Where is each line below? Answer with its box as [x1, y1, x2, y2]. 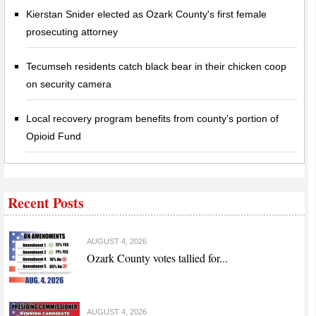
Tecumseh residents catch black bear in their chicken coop [26, 60, 287, 72]
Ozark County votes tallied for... [87, 250, 229, 265]
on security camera [26, 78, 112, 90]
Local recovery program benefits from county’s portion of [26, 112, 279, 124]
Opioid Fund [26, 130, 82, 142]
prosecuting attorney [26, 25, 119, 37]
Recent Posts [8, 192, 85, 213]
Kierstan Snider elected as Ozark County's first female [26, 8, 267, 20]
